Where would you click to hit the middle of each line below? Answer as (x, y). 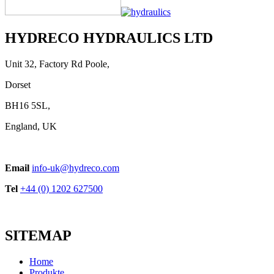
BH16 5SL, (28, 105)
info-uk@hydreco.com (76, 168)
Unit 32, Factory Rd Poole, (57, 64)
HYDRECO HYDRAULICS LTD (109, 38)
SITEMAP (38, 235)
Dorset (19, 84)
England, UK (31, 126)
